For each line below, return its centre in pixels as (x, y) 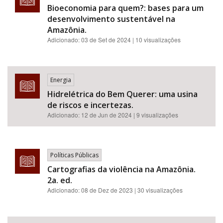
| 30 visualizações (159, 190)
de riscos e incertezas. (90, 105)
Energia (61, 80)
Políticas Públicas (74, 155)
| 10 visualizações (157, 40)
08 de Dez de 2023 (107, 190)
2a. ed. (60, 180)
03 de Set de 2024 (106, 40)
